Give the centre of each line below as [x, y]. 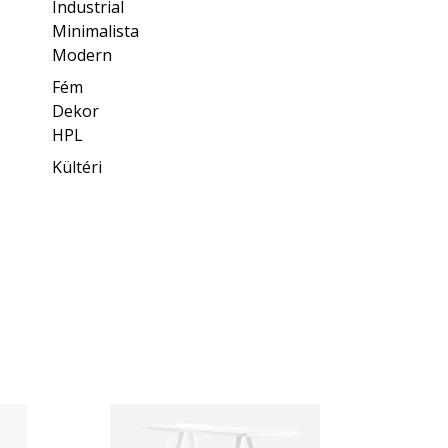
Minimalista [96, 30]
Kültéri [77, 166]
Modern [82, 54]
